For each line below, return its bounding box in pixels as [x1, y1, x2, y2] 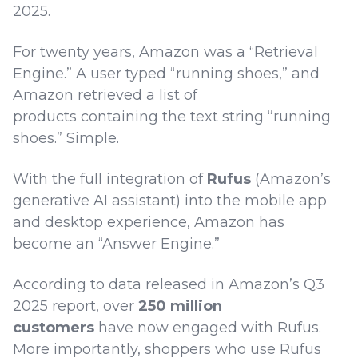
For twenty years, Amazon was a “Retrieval [13, 43, 318, 62]
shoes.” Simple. [13, 129, 123, 148]
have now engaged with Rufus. [94, 319, 321, 337]
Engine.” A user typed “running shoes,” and [13, 65, 320, 83]
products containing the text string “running [13, 108, 331, 126]
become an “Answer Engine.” [13, 235, 224, 253]
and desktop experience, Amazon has [13, 213, 284, 232]
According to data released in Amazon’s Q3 [13, 276, 324, 294]
